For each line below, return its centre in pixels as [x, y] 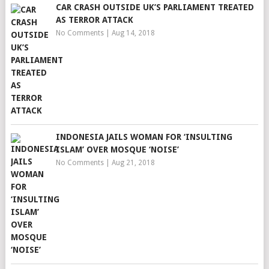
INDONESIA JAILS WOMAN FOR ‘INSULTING [144, 137]
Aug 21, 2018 [133, 163]
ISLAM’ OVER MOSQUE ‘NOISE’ [117, 150]
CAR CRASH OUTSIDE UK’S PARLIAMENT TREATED [155, 7]
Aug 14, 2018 [133, 33]
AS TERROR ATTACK [94, 20]
